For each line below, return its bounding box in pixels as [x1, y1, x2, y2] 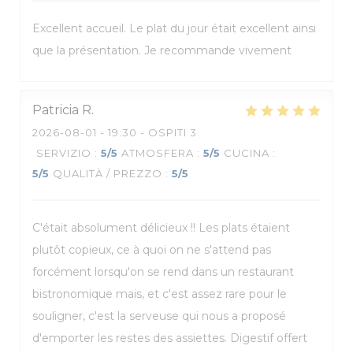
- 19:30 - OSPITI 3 [97, 126, 197, 139]
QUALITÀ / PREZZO [53, 167, 162, 180]
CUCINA [224, 147, 269, 159]
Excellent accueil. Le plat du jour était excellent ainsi [32, 21, 316, 35]
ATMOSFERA [121, 147, 194, 159]
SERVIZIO [36, 147, 91, 159]
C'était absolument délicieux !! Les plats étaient [32, 221, 290, 235]
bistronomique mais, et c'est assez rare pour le [32, 287, 287, 301]
